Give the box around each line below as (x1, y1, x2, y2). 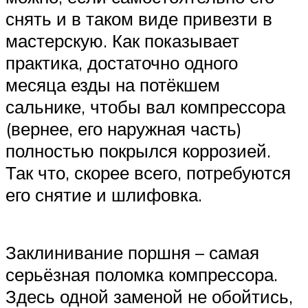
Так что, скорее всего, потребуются (5, 162, 291, 184)
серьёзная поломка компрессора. (5, 263, 278, 285)
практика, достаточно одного (5, 52, 238, 74)
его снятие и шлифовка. (5, 184, 202, 206)
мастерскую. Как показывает (5, 30, 239, 52)
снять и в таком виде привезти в (5, 8, 272, 30)
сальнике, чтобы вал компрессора (5, 96, 285, 118)
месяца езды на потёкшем (5, 74, 220, 96)
